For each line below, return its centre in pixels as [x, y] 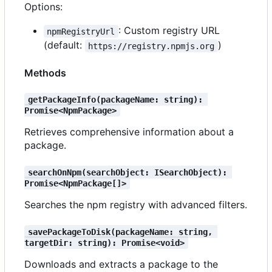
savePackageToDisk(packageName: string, [122, 232]
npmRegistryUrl [81, 31]
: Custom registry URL [170, 31]
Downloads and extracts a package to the [121, 264]
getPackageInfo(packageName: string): [117, 99]
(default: [64, 45]
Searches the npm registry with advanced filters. [136, 205]
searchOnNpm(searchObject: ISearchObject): [130, 172]
